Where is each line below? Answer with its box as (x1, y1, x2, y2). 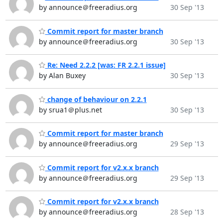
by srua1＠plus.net (38, 105, 102, 114)
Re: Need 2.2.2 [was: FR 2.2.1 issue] (45, 60, 166, 70)
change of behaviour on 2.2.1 (45, 94, 147, 104)
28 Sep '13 (170, 207, 204, 217)
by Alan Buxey (38, 71, 86, 81)
